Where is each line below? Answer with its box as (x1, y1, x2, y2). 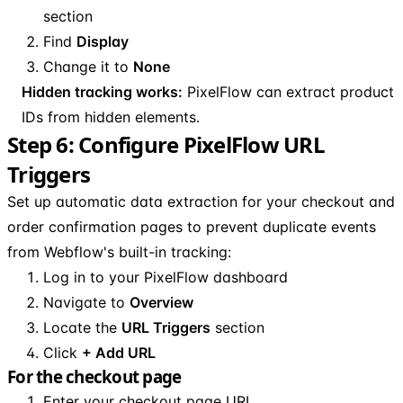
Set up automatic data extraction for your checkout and (7, 192, 395, 210)
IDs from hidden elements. (22, 107, 200, 126)
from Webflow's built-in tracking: (7, 242, 231, 261)
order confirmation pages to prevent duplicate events (7, 217, 376, 236)
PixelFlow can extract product (183, 82, 394, 101)
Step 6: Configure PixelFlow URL (7, 129, 325, 159)
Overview (130, 292, 193, 311)
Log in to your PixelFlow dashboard (43, 267, 288, 286)
